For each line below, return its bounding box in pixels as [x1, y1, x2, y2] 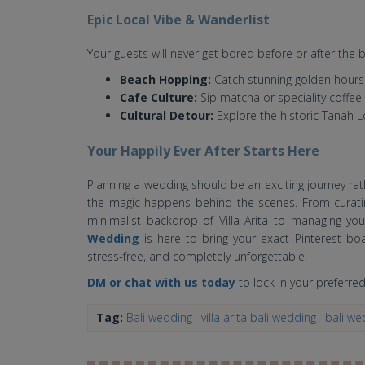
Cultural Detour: [120, 107, 213, 123]
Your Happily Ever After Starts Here [87, 141, 319, 160]
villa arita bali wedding [201, 309, 316, 325]
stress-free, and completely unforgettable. [87, 248, 307, 264]
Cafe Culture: [120, 89, 197, 105]
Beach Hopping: [120, 71, 211, 87]
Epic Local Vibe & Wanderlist [87, 10, 270, 29]
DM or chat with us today [87, 274, 235, 290]
